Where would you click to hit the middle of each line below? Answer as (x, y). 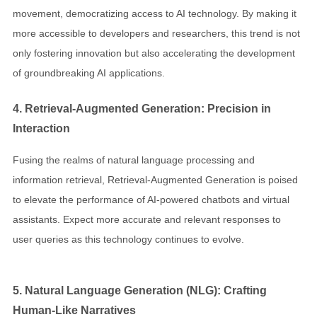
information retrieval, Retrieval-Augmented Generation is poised (155, 179)
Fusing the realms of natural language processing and (134, 160)
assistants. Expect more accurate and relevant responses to (147, 219)
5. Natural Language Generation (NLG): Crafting (140, 290)
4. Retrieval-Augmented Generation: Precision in (142, 109)
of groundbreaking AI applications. (89, 73)
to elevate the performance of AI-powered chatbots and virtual (151, 199)
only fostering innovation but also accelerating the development (154, 53)
